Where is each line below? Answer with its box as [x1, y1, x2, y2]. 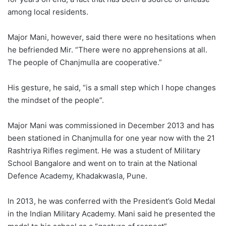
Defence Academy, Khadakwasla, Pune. [8, 171, 149, 181]
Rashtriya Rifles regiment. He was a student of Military [8, 145, 200, 155]
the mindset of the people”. [8, 95, 106, 105]
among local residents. [8, 7, 88, 17]
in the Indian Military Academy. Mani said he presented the [8, 208, 215, 218]
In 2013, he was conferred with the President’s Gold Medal [8, 196, 215, 206]
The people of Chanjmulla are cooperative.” [8, 57, 162, 67]
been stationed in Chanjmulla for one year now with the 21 [8, 133, 215, 143]
